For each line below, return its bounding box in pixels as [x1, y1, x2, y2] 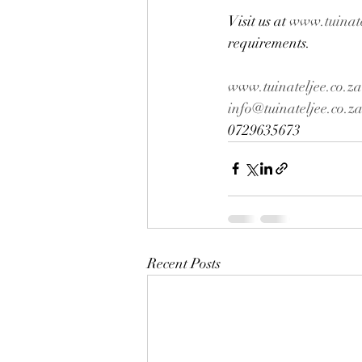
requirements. [228, 33, 310, 52]
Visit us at [228, 11, 289, 30]
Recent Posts [147, 254, 221, 272]
